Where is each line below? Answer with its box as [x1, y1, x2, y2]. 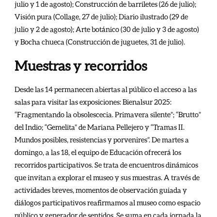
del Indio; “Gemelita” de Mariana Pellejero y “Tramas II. [15, 123, 185, 132]
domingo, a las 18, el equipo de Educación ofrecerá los [15, 148, 181, 157]
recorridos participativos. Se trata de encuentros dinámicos [15, 160, 198, 170]
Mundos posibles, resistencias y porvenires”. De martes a [15, 135, 189, 144]
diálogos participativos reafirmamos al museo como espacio [15, 198, 201, 207]
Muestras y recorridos [15, 57, 147, 74]
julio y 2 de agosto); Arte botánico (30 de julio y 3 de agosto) [15, 25, 199, 34]
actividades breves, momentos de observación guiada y [15, 186, 187, 195]
